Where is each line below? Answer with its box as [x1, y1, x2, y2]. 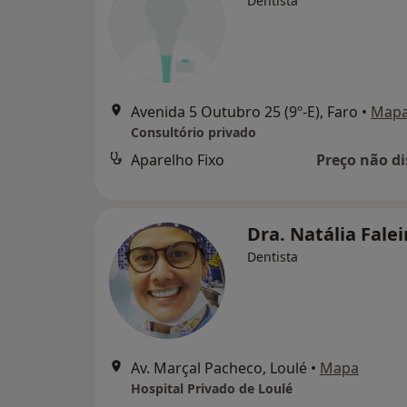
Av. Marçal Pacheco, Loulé [131, 358, 307, 378]
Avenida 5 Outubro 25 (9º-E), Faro [131, 102, 358, 122]
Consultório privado [131, 124, 256, 141]
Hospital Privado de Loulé [131, 380, 293, 397]
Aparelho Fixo [131, 150, 224, 170]
